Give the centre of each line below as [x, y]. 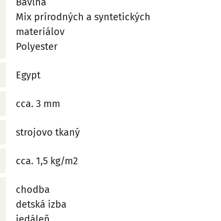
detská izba [41, 204]
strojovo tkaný [48, 132]
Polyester [37, 46]
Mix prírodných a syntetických [83, 17]
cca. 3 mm [38, 103]
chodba [33, 189]
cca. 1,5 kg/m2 [47, 161]
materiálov [40, 31]
